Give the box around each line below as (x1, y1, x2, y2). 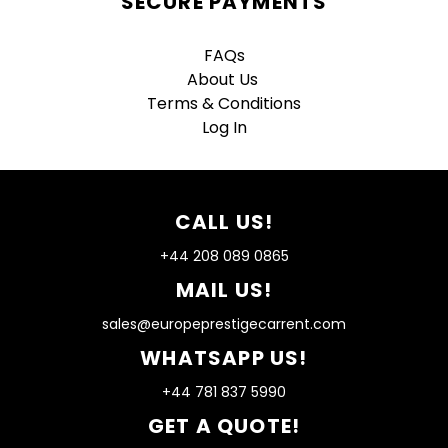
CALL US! (174, 208, 274, 237)
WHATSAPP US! (140, 344, 308, 373)
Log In (201, 116, 247, 140)
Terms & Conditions (147, 92, 301, 116)
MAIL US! (175, 276, 273, 305)
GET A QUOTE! (147, 412, 301, 441)
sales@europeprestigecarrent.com (102, 314, 346, 335)
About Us (186, 68, 262, 92)
